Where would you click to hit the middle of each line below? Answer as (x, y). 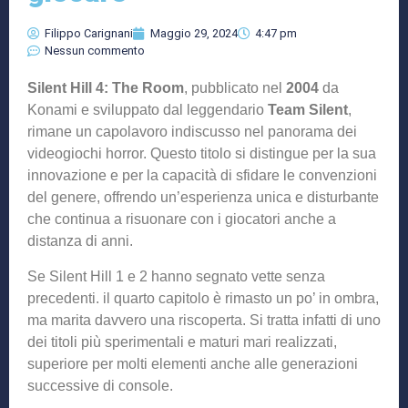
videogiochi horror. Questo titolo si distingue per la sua (202, 154)
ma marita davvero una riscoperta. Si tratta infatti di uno (204, 320)
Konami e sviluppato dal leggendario (146, 110)
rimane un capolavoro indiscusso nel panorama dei (192, 132)
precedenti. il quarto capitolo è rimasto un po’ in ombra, (203, 298)
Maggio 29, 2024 (194, 34)
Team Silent (306, 110)
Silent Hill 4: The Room (106, 88)
